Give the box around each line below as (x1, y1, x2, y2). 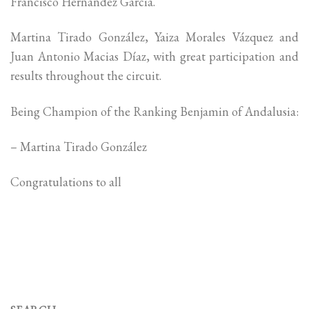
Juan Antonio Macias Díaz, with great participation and (10, 48, 299, 65)
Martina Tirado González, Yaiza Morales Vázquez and (10, 29, 299, 46)
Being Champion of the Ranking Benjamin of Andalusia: (10, 103, 299, 119)
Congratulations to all (10, 174, 121, 190)
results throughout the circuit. (10, 68, 161, 84)
